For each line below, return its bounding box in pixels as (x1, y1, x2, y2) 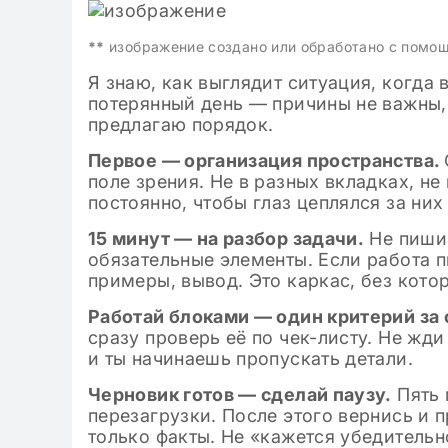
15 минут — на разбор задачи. (88, 228, 365, 249)
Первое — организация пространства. (88, 150, 444, 171)
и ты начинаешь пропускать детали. (88, 348, 413, 369)
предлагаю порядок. (88, 114, 274, 135)
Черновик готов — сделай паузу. (88, 384, 392, 405)
